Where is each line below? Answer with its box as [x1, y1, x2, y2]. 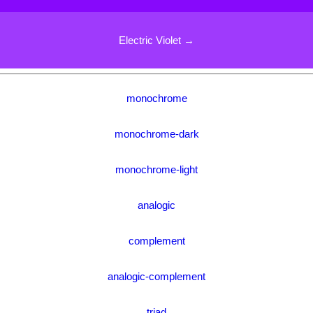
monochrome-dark [114, 127, 199, 140]
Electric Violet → [119, 34, 194, 46]
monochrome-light [115, 163, 198, 175]
